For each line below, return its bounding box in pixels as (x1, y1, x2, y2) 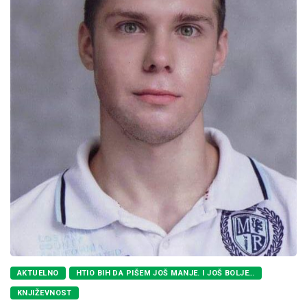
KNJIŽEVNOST (17, 288, 72, 297)
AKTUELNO (17, 268, 59, 278)
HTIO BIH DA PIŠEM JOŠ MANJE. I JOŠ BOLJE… (75, 268, 255, 278)
